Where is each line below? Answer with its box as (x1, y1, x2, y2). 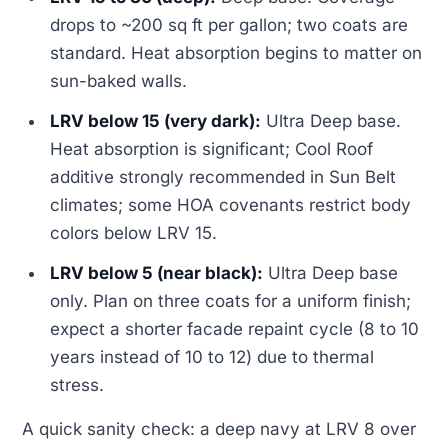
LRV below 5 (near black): (50, 262, 264, 283)
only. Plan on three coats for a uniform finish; (50, 290, 412, 311)
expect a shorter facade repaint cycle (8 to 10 (50, 318, 420, 339)
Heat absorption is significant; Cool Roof (50, 138, 374, 159)
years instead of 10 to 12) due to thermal (50, 346, 375, 367)
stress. (50, 374, 105, 395)
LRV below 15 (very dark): (50, 110, 262, 131)
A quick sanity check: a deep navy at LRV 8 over (22, 418, 416, 439)
